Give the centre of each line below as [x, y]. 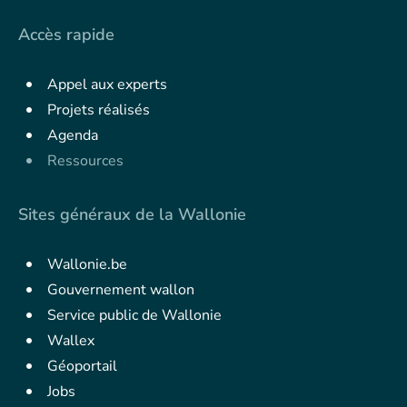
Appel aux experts [107, 85]
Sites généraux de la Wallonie [132, 215]
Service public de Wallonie [134, 316]
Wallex [71, 341]
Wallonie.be [87, 265]
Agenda [73, 136]
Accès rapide [66, 35]
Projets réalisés [99, 110]
